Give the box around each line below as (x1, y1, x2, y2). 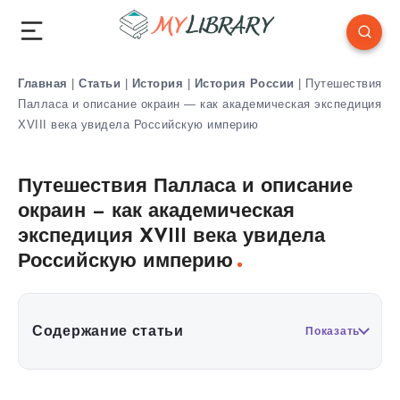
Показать (305, 324, 360, 337)
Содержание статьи (32, 323, 184, 339)
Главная (18, 76, 68, 90)
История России (194, 76, 295, 90)
